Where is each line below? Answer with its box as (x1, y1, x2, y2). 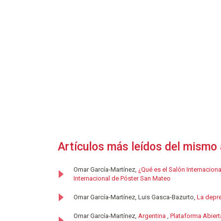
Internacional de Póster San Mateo (74, 174, 171, 182)
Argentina (138, 212, 167, 220)
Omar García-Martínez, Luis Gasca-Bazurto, (74, 193, 197, 201)
